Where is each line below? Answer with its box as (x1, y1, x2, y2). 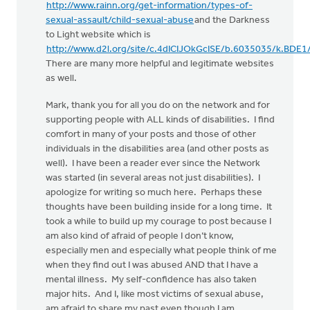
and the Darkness (194, 15, 270, 26)
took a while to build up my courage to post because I (46, 217, 271, 227)
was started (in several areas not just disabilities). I (46, 173, 260, 183)
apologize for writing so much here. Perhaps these (46, 188, 262, 198)
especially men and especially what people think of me (46, 246, 277, 256)
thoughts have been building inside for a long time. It (46, 202, 272, 212)
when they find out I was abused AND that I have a (46, 260, 258, 271)
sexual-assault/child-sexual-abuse (46, 15, 194, 26)
